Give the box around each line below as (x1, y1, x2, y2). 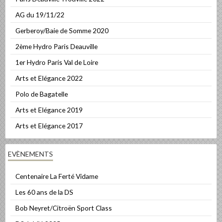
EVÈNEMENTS (8, 150, 53, 159)
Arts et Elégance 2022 (15, 74, 83, 83)
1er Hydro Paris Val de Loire (15, 58, 98, 67)
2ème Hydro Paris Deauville (15, 42, 98, 51)
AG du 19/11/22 (15, 10, 64, 19)
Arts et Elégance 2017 (15, 121, 83, 130)
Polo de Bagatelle (15, 90, 68, 99)
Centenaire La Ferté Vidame (15, 172, 98, 181)
